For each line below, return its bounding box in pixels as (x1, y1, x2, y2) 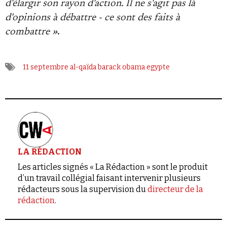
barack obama (98, 63, 145, 71)
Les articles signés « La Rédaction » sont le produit (18, 162, 208, 172)
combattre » (5, 27, 57, 37)
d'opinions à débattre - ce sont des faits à (5, 13, 180, 23)
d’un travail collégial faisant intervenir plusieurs (18, 173, 201, 183)
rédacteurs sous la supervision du (18, 184, 147, 194)
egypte (146, 63, 170, 71)
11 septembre (23, 63, 68, 71)
